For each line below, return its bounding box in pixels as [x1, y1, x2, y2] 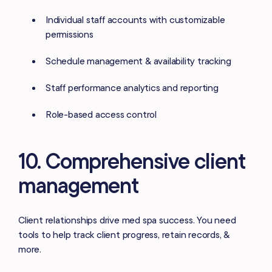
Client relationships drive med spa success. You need [18, 214, 236, 226]
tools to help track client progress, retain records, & [18, 228, 230, 241]
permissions [46, 28, 93, 41]
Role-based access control [46, 108, 157, 121]
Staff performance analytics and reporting [46, 81, 219, 94]
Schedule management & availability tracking [46, 55, 231, 67]
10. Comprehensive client [18, 147, 246, 175]
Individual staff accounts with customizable [46, 13, 225, 26]
